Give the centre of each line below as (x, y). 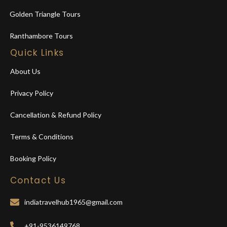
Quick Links (37, 52)
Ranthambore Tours (41, 35)
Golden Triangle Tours (45, 14)
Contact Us (38, 180)
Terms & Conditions (42, 136)
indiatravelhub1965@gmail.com (73, 202)
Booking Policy (33, 158)
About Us (25, 71)
